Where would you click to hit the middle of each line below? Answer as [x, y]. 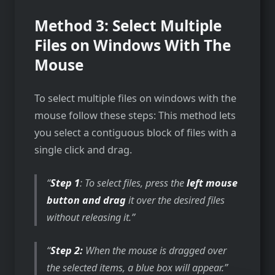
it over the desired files [176, 200]
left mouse [212, 183]
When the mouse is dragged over [156, 250]
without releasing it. [89, 217]
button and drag [87, 200]
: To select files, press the [134, 183]
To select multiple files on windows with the [135, 98]
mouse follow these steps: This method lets [135, 115]
